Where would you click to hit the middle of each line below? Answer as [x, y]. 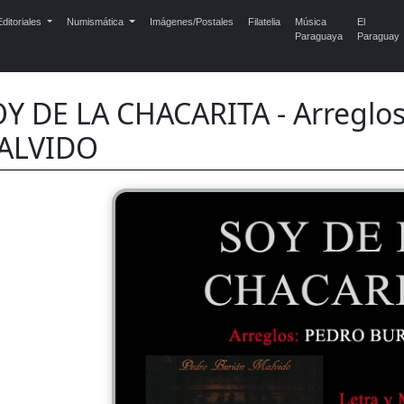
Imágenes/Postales [191, 22]
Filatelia [264, 22]
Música [310, 22]
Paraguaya [318, 36]
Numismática [97, 22]
